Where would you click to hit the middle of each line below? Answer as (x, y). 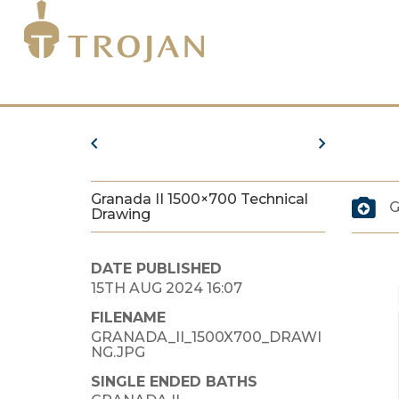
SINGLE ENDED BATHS (174, 381)
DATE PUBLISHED (156, 269)
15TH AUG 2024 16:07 (167, 288)
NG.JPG (118, 352)
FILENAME (128, 317)
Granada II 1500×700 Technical (199, 199)
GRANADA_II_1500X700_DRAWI (206, 337)
